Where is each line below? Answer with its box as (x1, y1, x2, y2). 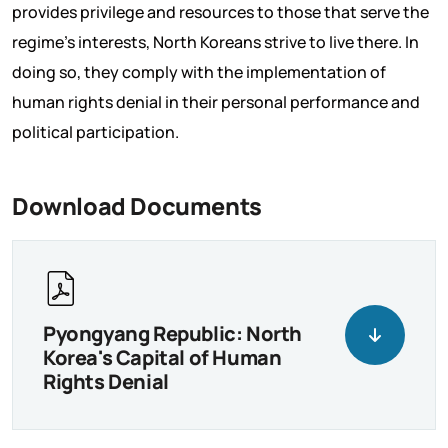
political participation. (12, 120, 179, 143)
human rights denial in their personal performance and (12, 90, 420, 113)
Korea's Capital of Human (43, 343, 282, 371)
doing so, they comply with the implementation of (12, 60, 386, 83)
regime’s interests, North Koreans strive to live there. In (12, 30, 419, 53)
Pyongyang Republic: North (43, 319, 303, 347)
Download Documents (12, 189, 262, 222)
